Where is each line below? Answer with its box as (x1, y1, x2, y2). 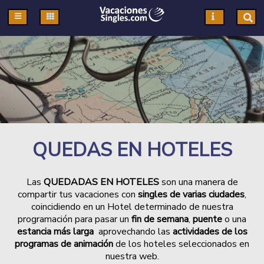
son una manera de (159, 176, 238, 189)
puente (193, 213, 222, 226)
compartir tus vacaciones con (18, 188, 138, 202)
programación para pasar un (18, 213, 131, 226)
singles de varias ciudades (138, 188, 245, 202)
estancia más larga (16, 225, 96, 239)
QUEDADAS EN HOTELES (43, 176, 159, 189)
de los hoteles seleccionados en (113, 237, 249, 251)
